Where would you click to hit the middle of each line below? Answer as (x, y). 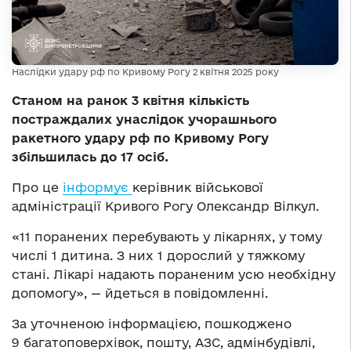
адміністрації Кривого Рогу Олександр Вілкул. (165, 206)
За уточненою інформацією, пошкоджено (152, 324)
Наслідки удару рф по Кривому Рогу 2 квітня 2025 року (145, 72)
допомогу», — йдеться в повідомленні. (140, 293)
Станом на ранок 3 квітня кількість (130, 101)
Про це (37, 188)
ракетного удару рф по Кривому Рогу (140, 138)
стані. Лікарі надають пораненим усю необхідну (174, 275)
